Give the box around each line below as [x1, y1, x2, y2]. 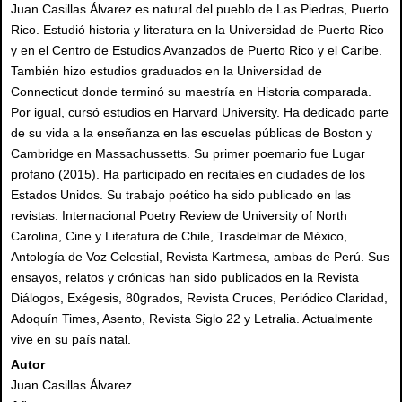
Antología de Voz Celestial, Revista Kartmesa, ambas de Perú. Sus [11, 249, 389, 265]
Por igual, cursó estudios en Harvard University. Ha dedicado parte [11, 105, 389, 120]
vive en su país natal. [11, 332, 131, 347]
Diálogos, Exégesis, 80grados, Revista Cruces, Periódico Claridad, [11, 291, 388, 306]
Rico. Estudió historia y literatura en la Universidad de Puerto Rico [11, 22, 384, 38]
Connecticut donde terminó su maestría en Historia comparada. [11, 84, 371, 100]
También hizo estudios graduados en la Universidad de [11, 64, 322, 79]
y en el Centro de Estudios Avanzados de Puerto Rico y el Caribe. [11, 43, 382, 58]
